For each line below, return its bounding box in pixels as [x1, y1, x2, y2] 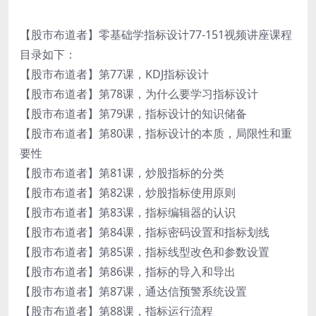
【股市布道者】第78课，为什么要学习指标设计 [20, 85, 258, 102]
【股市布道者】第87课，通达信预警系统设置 [20, 283, 247, 299]
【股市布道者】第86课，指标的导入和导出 [20, 263, 236, 279]
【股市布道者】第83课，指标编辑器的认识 [20, 204, 236, 220]
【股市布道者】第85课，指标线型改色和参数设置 [20, 243, 269, 260]
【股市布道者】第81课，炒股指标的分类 [20, 164, 224, 181]
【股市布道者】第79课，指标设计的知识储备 [20, 105, 247, 121]
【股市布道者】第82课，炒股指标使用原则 [20, 184, 236, 200]
